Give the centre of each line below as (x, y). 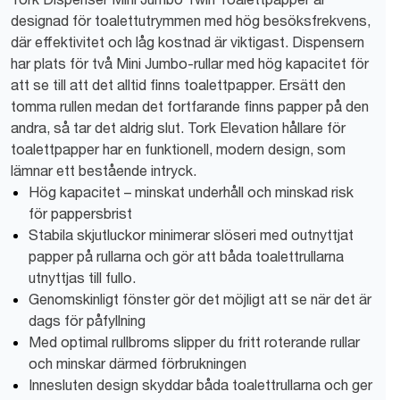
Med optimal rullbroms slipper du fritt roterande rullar (194, 342)
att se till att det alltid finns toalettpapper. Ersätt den (178, 84)
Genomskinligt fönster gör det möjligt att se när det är (200, 299)
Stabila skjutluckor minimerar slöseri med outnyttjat (191, 234)
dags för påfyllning (87, 320)
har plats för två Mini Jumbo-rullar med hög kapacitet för (190, 63)
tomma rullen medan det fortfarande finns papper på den (190, 106)
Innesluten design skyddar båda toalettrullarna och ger (200, 384)
